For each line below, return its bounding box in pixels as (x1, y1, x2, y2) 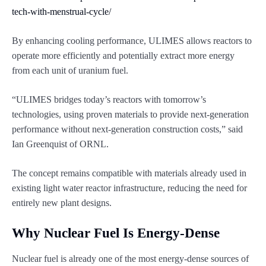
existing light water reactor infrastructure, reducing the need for (12, 182, 247, 193)
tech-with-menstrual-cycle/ (12, 6, 111, 17)
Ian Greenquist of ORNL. (12, 138, 109, 149)
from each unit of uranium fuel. (12, 65, 128, 75)
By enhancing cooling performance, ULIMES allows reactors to (12, 35, 252, 46)
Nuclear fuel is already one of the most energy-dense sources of (12, 253, 249, 264)
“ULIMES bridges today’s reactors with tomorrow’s (12, 94, 206, 104)
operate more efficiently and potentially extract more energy (12, 50, 235, 61)
